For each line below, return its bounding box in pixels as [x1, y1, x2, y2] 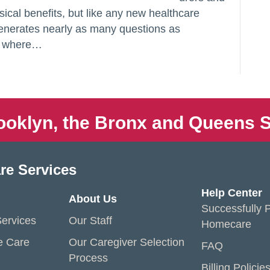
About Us [69, 193, 117, 205]
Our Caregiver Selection [69, 236, 184, 248]
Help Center [201, 187, 262, 199]
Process [69, 252, 108, 264]
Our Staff [69, 215, 112, 227]
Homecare [201, 218, 251, 230]
